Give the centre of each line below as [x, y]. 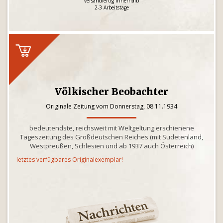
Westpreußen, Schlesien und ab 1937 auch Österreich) [111, 146]
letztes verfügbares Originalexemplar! [70, 160]
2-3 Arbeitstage [111, 7]
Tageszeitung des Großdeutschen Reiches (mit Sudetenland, [111, 137]
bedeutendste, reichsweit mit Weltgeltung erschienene [111, 128]
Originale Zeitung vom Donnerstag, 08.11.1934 [111, 106]
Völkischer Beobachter [111, 92]
